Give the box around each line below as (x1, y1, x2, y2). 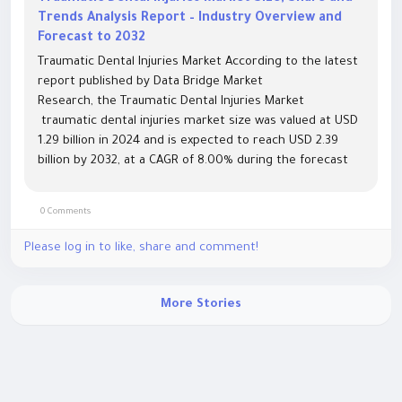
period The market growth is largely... (38, 174, 249, 188)
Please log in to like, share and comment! (24, 241, 258, 255)
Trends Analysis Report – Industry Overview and (38, 12, 342, 26)
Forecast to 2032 (38, 31, 145, 46)
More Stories (161, 298, 241, 311)
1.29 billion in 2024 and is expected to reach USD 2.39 (38, 135, 338, 148)
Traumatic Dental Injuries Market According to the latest (38, 56, 358, 69)
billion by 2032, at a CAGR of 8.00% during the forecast (38, 154, 348, 168)
